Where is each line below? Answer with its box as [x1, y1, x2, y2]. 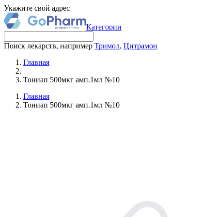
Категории [86, 23, 122, 31]
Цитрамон [124, 42, 157, 50]
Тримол [94, 42, 120, 50]
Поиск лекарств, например [4, 42, 94, 50]
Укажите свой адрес [4, 4, 70, 12]
